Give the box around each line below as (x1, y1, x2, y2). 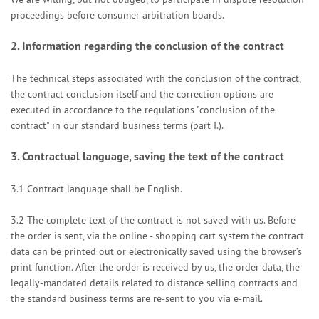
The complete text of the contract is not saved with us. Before (27, 214, 296, 226)
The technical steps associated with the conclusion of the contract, (11, 72, 300, 85)
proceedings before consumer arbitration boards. (11, 9, 224, 21)
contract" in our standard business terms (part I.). (11, 119, 224, 132)
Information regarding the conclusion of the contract (22, 38, 284, 53)
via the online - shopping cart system (87, 229, 251, 242)
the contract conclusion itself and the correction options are (11, 88, 273, 100)
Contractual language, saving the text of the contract (22, 149, 284, 164)
